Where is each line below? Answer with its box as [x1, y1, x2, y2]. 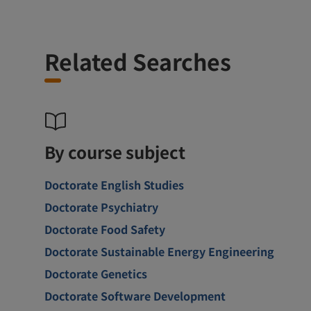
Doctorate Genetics [44, 264, 147, 282]
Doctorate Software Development [44, 287, 226, 304]
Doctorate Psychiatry [44, 198, 158, 215]
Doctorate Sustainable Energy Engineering [44, 242, 274, 260]
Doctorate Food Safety [44, 220, 165, 237]
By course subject [44, 139, 185, 164]
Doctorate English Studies [44, 176, 184, 193]
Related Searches [44, 44, 231, 77]
